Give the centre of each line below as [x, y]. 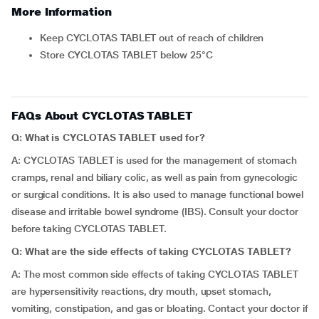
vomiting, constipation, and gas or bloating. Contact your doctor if [159, 308]
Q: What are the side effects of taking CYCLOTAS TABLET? [151, 251]
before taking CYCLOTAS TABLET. [89, 229]
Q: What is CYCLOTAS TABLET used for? [109, 137]
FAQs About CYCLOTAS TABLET [102, 116]
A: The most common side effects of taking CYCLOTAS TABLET [155, 274]
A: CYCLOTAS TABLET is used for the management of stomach [154, 160]
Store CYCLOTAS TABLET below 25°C [129, 55]
